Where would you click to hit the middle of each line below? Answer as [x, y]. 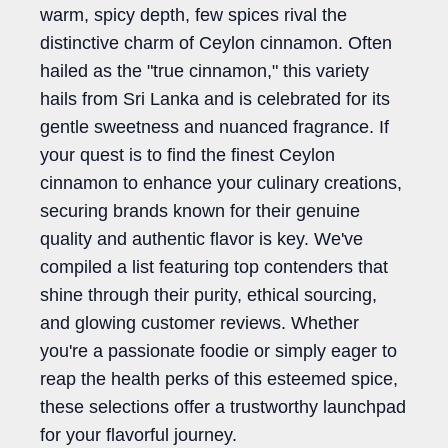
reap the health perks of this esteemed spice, [219, 379]
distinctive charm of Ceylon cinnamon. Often [216, 43]
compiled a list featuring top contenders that [214, 267]
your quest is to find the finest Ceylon [187, 155]
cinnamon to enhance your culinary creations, [221, 183]
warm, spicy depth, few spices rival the [193, 15]
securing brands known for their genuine [200, 211]
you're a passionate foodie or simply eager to [218, 351]
